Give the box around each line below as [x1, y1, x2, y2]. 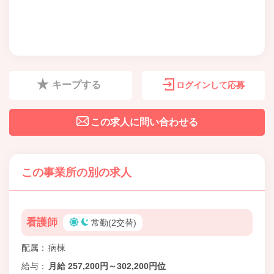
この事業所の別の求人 [21, 166, 131, 179]
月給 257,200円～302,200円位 [48, 261, 166, 271]
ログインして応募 [176, 80, 245, 90]
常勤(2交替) [91, 217, 137, 228]
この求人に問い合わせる [90, 116, 198, 127]
